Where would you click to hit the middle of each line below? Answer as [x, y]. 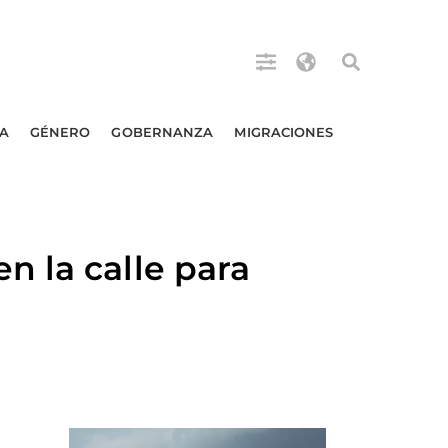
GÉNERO [60, 132]
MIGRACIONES [284, 132]
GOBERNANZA [162, 132]
